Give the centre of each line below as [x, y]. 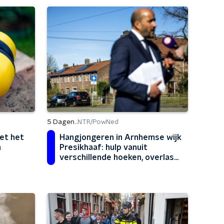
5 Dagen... [62, 122]
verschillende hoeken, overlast [119, 157]
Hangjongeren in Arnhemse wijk [120, 137]
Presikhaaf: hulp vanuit [103, 147]
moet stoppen [87, 167]
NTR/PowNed [98, 122]
